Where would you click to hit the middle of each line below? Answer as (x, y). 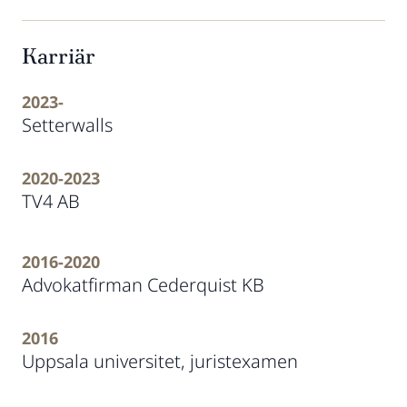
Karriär (59, 56)
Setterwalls (67, 125)
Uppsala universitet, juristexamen (160, 361)
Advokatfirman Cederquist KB (143, 285)
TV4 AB (51, 201)
